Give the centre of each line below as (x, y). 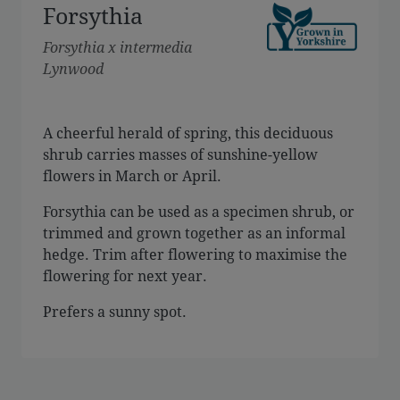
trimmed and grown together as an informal (194, 232)
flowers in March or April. (132, 175)
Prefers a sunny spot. (115, 311)
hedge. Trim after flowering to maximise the (195, 254)
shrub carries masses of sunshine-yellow (180, 154)
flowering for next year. (125, 275)
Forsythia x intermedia (117, 46)
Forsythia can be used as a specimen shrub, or (199, 211)
